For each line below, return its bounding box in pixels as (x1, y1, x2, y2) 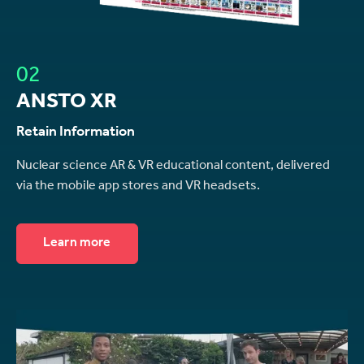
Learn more (43, 236, 111, 250)
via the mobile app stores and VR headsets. (16, 180, 260, 193)
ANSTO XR (16, 93, 117, 115)
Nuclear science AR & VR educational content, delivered (16, 159, 330, 173)
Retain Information (16, 125, 135, 141)
